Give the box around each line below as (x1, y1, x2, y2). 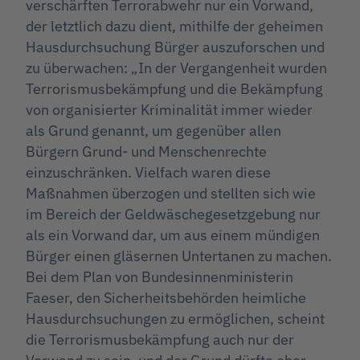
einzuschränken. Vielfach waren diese (26, 163, 271, 182)
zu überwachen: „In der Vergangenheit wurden (26, 59, 327, 78)
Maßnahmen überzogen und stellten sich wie (26, 184, 316, 203)
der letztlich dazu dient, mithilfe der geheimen (26, 17, 323, 36)
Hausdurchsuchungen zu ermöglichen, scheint (26, 309, 325, 329)
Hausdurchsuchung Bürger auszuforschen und (26, 38, 325, 57)
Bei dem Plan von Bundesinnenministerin (26, 268, 293, 287)
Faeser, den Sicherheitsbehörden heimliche (26, 288, 306, 308)
